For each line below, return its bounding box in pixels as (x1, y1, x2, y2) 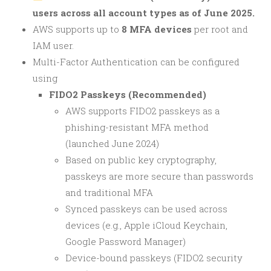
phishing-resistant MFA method (65, 120, 209, 133)
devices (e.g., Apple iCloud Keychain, (65, 218, 227, 231)
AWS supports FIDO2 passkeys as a (65, 104, 220, 117)
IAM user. (33, 39, 74, 51)
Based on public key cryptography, (65, 153, 217, 166)
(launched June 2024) (65, 137, 159, 149)
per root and (192, 22, 248, 35)
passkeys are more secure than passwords (65, 169, 253, 182)
